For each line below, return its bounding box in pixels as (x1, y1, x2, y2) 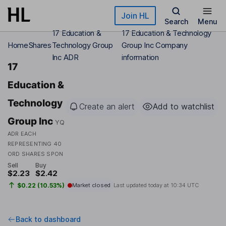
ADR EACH (8, 130, 36, 137)
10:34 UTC (170, 182, 199, 189)
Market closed (72, 182, 110, 189)
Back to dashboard (16, 215, 81, 224)
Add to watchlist (153, 101, 214, 111)
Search (164, 17, 188, 26)
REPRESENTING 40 (8, 140, 62, 147)
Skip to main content (8, 8, 80, 17)
